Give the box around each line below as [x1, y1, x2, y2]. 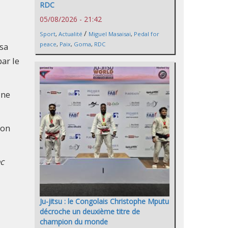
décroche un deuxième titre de [40, 206, 140, 216]
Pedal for [134, 30, 159, 38]
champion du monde [40, 216, 108, 226]
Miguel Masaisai [89, 30, 131, 38]
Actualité [59, 30, 82, 38]
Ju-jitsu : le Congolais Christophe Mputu [40, 196, 169, 206]
